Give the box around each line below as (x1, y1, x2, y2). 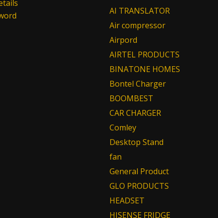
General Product (109, 166, 169, 177)
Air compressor (109, 20, 165, 31)
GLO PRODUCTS (109, 181, 169, 191)
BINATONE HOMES (109, 64, 180, 74)
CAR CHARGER (109, 108, 161, 118)
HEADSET (109, 195, 145, 206)
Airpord (109, 35, 137, 45)
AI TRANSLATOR (109, 5, 170, 16)
